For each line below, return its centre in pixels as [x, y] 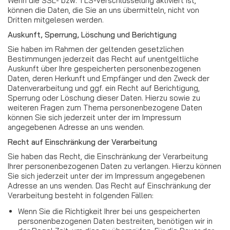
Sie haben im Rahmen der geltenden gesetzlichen [96, 49]
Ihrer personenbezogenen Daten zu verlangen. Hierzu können [114, 166]
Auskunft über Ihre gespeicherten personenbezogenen [104, 69]
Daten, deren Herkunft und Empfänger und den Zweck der [109, 78]
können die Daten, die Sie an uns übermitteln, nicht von [103, 10]
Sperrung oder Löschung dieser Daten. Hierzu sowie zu [104, 98]
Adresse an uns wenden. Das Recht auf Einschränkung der [109, 186]
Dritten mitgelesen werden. [56, 20]
